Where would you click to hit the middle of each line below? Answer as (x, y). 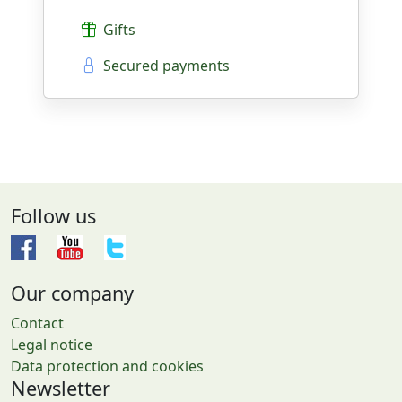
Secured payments (163, 66)
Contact (37, 323)
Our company (72, 293)
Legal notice (52, 345)
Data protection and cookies (107, 366)
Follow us (53, 216)
